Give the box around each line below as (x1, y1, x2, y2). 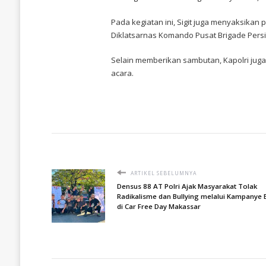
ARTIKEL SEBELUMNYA (128, 169, 197, 177)
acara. (110, 67, 134, 78)
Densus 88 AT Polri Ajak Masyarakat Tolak (116, 181, 257, 191)
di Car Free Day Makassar (116, 201, 201, 211)
